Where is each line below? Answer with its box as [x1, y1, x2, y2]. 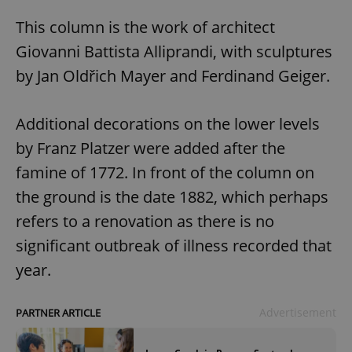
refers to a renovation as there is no [16, 210, 274, 232]
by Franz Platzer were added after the [16, 137, 285, 159]
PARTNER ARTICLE [16, 305, 101, 320]
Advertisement [259, 304, 336, 320]
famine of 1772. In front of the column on [16, 161, 314, 183]
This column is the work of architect [16, 16, 275, 38]
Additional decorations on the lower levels [16, 112, 320, 134]
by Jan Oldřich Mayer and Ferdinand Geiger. [16, 64, 330, 86]
